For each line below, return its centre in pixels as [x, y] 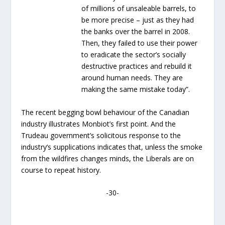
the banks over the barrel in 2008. [136, 32]
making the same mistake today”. [136, 89]
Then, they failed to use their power [140, 43]
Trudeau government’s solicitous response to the [101, 135]
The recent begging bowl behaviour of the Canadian [105, 112]
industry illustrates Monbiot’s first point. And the [99, 124]
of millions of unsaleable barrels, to [139, 9]
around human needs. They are [132, 78]
